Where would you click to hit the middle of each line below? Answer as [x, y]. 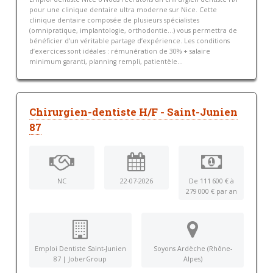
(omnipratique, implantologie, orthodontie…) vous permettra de [133, 30]
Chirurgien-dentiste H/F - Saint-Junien [133, 112]
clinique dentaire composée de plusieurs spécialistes [114, 20]
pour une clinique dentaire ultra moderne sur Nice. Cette [123, 10]
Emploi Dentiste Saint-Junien [80, 248]
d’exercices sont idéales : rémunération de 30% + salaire [119, 51]
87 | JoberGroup [80, 259]
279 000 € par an [211, 191]
